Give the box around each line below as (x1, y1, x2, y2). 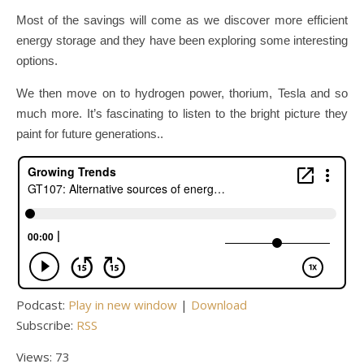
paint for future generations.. (16, 127, 163, 141)
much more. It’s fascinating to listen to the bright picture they (16, 106, 348, 121)
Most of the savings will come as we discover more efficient (16, 13, 348, 28)
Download (191, 297, 247, 314)
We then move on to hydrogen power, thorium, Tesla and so (16, 86, 348, 101)
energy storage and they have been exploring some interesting (16, 33, 348, 48)
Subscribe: (16, 317, 76, 334)
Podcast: (16, 297, 68, 314)
